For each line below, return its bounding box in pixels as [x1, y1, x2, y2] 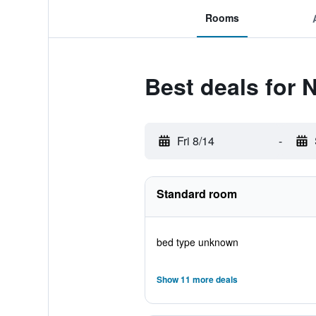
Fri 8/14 [176, 133, 214, 149]
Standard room [156, 186, 237, 202]
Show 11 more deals [156, 273, 238, 286]
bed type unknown [156, 235, 238, 249]
